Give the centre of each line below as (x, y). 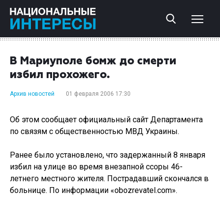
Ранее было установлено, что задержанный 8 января (108, 155)
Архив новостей (32, 94)
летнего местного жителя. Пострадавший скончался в (109, 179)
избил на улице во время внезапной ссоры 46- (96, 167)
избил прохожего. (60, 75)
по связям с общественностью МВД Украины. (95, 131)
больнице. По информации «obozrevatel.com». (94, 190)
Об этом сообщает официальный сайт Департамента (106, 120)
